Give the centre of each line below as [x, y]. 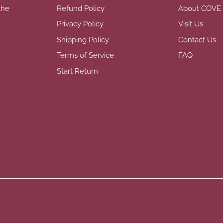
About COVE [200, 8]
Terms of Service [85, 56]
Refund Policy [81, 8]
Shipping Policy [83, 40]
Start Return [77, 71]
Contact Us [197, 40]
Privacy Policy [80, 24]
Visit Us [191, 24]
